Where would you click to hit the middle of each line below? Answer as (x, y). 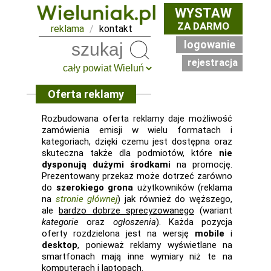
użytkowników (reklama (183, 188)
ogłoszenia (134, 222)
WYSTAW (203, 13)
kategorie (60, 222)
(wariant (213, 211)
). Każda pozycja (194, 222)
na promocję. (201, 165)
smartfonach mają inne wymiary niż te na (137, 256)
